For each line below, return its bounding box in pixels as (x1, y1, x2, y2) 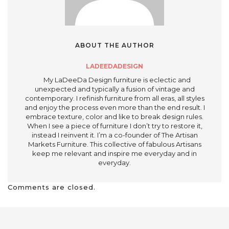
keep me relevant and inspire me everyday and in (32, 149, 197, 157)
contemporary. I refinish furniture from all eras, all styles (25, 94, 204, 102)
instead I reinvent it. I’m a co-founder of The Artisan (31, 130, 198, 139)
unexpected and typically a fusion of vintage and (34, 84, 195, 93)
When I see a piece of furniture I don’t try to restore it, (27, 121, 202, 130)
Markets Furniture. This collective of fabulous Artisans (28, 140, 201, 148)
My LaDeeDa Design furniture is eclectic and (43, 75, 191, 84)
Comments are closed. (8, 182, 96, 191)
